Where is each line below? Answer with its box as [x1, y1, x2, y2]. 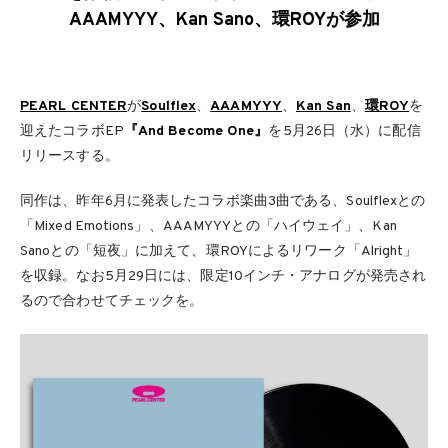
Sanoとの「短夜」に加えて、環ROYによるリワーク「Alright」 [20, 242, 418, 260]
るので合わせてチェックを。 [20, 292, 204, 310]
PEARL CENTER [20, 97, 128, 115]
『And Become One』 [123, 122, 269, 140]
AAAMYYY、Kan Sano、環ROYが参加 [68, 8, 380, 32]
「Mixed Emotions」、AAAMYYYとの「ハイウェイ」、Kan [20, 217, 397, 235]
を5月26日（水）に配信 [268, 122, 421, 140]
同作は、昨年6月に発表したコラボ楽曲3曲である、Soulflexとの [20, 192, 426, 210]
